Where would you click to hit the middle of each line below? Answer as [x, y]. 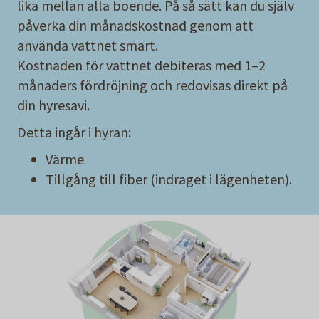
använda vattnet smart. [88, 45]
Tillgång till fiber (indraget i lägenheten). [169, 179]
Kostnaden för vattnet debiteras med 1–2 [141, 65]
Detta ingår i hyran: [74, 132]
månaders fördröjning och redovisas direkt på [152, 85]
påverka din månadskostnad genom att [135, 25]
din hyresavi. [53, 105]
